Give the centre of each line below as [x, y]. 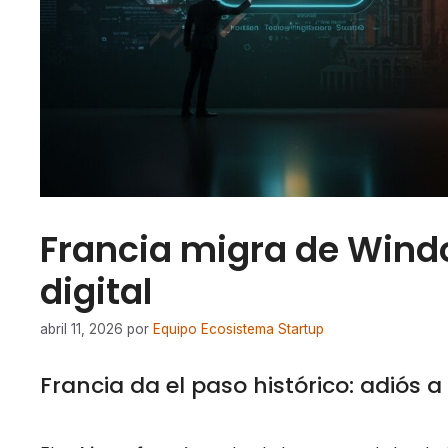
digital [96, 291]
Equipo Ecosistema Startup [238, 329]
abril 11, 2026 [81, 329]
